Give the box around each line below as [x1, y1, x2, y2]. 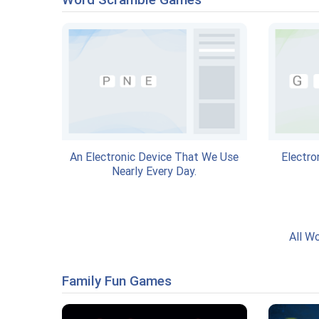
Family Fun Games [62, 273, 172, 289]
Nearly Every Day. [112, 164, 197, 178]
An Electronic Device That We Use [70, 150, 239, 164]
